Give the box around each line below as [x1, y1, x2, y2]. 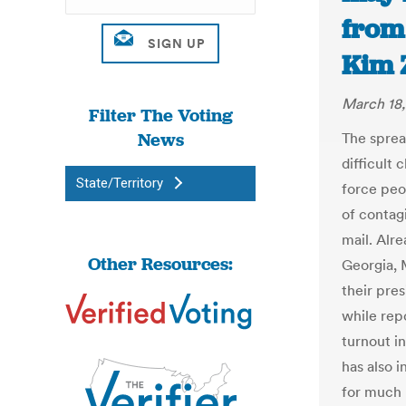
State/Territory [76, 175, 163, 191]
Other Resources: [88, 252, 233, 275]
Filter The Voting [88, 103, 233, 127]
